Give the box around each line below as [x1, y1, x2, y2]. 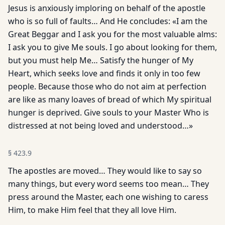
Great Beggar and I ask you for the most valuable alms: [8, 29, 217, 40]
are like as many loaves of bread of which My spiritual [8, 94, 211, 105]
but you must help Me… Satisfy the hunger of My [8, 55, 193, 66]
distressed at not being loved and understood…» [8, 120, 193, 131]
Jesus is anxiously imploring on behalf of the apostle [8, 3, 205, 14]
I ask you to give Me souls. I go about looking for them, [8, 42, 217, 53]
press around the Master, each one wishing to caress [8, 191, 208, 202]
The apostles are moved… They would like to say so [8, 165, 202, 176]
